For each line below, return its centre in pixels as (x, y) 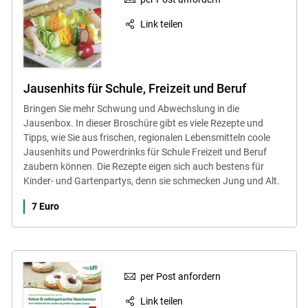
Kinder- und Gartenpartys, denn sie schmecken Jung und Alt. (151, 180)
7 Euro (45, 206)
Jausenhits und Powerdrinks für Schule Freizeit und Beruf (145, 152)
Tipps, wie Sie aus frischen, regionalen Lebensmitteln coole (146, 137)
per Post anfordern (181, 276)
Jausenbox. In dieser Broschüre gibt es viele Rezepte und (143, 123)
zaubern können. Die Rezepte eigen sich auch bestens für (143, 166)
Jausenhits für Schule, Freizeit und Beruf (134, 88)
